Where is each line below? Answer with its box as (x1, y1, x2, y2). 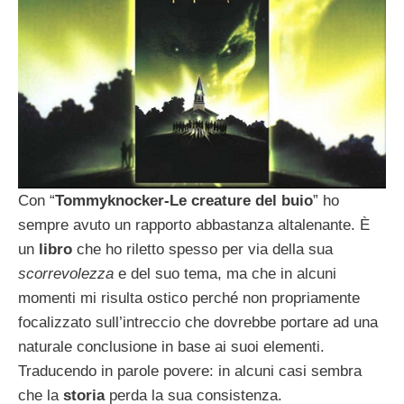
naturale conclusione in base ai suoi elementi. (18, 337, 325, 355)
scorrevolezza (18, 264, 114, 282)
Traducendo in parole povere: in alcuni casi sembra (18, 362, 362, 380)
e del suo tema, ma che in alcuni (114, 264, 336, 282)
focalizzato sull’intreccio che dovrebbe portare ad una (18, 313, 378, 331)
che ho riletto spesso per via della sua (72, 240, 333, 258)
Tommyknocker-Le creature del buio (55, 191, 313, 209)
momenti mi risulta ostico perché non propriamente (18, 289, 360, 307)
